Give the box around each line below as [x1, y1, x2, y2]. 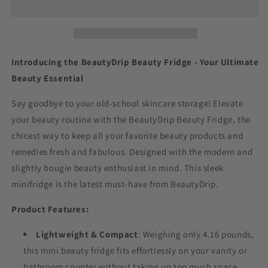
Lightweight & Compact [36, 229, 138, 240]
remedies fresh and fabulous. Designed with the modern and [11, 146, 253, 157]
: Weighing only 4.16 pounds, [138, 229, 254, 240]
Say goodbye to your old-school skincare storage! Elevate [11, 98, 243, 109]
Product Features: [11, 203, 89, 215]
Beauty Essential [11, 72, 84, 84]
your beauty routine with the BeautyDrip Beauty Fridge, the [11, 114, 251, 125]
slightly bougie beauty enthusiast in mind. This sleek [11, 162, 224, 173]
